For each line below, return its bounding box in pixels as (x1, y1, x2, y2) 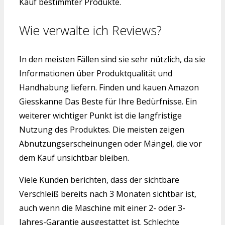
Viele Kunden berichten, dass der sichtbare (19, 174, 179, 186)
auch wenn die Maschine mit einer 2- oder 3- (19, 202, 185, 214)
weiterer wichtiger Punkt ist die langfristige (19, 110, 182, 122)
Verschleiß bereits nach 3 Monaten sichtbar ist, (19, 188, 196, 200)
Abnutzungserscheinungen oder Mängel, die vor (19, 138, 202, 150)
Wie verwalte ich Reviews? (19, 22, 162, 39)
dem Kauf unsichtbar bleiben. (19, 152, 129, 164)
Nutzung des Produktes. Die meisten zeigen (19, 124, 184, 136)
